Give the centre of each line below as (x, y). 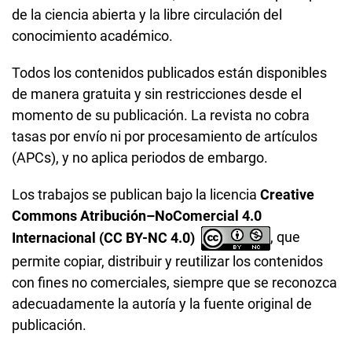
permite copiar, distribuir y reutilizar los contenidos (167, 262)
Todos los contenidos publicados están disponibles (169, 73)
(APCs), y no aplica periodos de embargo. (140, 158)
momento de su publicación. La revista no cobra (161, 115)
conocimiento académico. (92, 36)
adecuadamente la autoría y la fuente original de (162, 304)
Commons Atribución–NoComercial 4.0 (137, 216)
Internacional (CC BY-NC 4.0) (106, 237)
